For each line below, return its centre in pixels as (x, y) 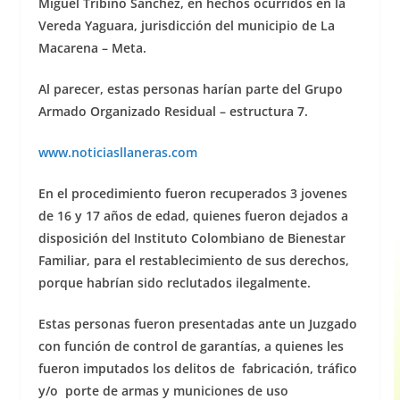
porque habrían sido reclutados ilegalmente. (174, 283)
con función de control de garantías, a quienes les (191, 346)
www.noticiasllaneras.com (117, 153)
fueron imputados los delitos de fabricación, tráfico (197, 369)
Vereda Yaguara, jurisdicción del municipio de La (186, 26)
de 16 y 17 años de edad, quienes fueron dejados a (193, 216)
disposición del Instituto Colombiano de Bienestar (192, 238)
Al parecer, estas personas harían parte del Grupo (190, 89)
